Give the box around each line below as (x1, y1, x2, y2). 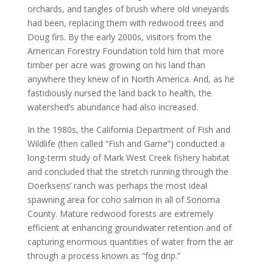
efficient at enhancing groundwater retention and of (27, 222, 232, 233)
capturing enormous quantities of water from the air (27, 236, 233, 247)
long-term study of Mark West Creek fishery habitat (27, 152, 230, 163)
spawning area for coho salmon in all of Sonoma (27, 194, 220, 205)
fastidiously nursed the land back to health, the (27, 87, 211, 99)
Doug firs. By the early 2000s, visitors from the (27, 31, 211, 43)
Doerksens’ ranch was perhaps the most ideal (27, 180, 207, 191)
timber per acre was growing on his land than (27, 59, 205, 71)
